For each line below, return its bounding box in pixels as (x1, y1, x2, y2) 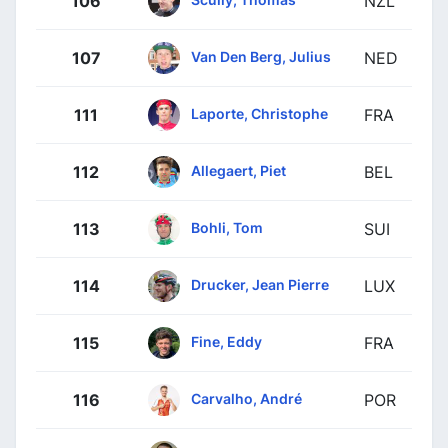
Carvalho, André (191, 389, 302, 407)
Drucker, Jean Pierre (191, 275, 329, 293)
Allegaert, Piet (191, 161, 286, 179)
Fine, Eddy (191, 332, 262, 350)
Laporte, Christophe (191, 104, 328, 122)
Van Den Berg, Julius (191, 47, 331, 65)
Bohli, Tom (191, 218, 263, 236)
